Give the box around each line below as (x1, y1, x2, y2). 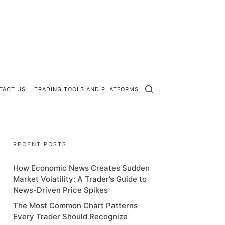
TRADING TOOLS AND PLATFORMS (34, 86, 139, 93)
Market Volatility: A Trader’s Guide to (13, 174, 147, 184)
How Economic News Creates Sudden (13, 163, 150, 173)
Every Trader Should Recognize (13, 212, 128, 221)
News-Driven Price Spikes (13, 185, 108, 195)
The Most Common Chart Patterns (13, 201, 138, 210)
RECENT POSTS (13, 141, 67, 148)
